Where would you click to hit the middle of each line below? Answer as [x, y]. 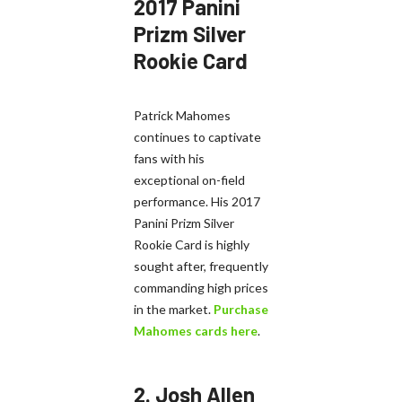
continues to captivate [197, 136]
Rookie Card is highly [192, 244]
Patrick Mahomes [182, 115]
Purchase [241, 309]
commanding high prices [201, 287]
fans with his [169, 158]
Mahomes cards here [196, 330]
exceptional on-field [189, 179]
